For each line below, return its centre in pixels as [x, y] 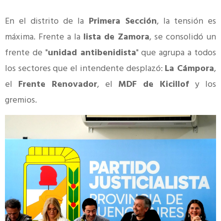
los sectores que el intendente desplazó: [85, 69]
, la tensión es [186, 22]
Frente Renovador [58, 85]
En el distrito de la [47, 22]
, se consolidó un [183, 37]
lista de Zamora [116, 37]
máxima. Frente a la [44, 37]
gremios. [21, 101]
